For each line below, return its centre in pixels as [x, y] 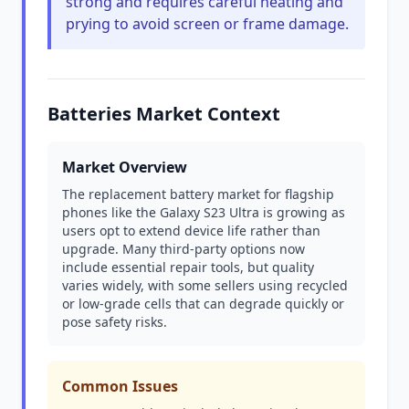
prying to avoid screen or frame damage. [207, 24]
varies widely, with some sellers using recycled [205, 285]
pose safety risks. [115, 322]
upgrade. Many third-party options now [184, 249]
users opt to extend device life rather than [191, 231]
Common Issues [120, 386]
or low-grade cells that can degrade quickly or [203, 304]
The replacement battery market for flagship [198, 194]
